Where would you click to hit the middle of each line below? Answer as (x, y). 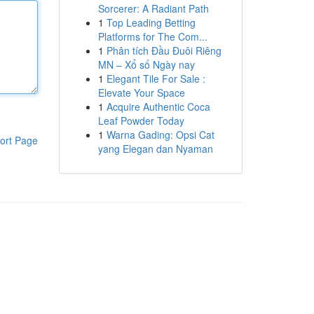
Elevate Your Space (141, 93)
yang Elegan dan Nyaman (155, 149)
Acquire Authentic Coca (158, 107)
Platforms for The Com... (152, 36)
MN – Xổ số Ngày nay (146, 64)
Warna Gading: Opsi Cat (160, 135)
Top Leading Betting (151, 22)
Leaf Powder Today (141, 121)
